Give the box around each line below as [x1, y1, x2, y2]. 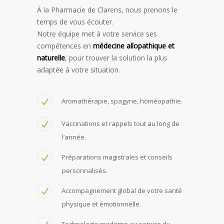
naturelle [37, 52, 65, 62]
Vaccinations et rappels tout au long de [61, 118, 179, 128]
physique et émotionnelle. [62, 199, 141, 208]
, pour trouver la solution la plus [65, 52, 167, 62]
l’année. [62, 132, 86, 141]
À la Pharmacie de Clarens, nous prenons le [37, 4, 177, 14]
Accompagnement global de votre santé [61, 185, 182, 195]
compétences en [37, 40, 93, 50]
